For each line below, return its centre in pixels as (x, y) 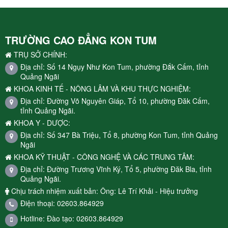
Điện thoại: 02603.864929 (62, 203)
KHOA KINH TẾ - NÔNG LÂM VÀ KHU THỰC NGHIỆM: (101, 88)
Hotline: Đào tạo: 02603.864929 (72, 218)
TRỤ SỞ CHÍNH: (39, 54)
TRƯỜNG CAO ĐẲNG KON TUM (82, 40)
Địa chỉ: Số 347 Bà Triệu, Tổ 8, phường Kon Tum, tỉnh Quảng (119, 135)
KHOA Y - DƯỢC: (41, 122)
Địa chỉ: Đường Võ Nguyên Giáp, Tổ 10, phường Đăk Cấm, (115, 101)
